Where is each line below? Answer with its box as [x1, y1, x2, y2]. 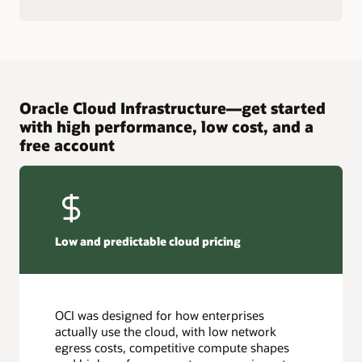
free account [19, 135, 115, 156]
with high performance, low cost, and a [19, 116, 314, 137]
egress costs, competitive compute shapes [55, 339, 290, 356]
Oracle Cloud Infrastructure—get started [19, 98, 326, 119]
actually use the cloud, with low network [55, 322, 277, 339]
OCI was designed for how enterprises [55, 306, 265, 323]
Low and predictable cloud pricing [55, 234, 242, 250]
